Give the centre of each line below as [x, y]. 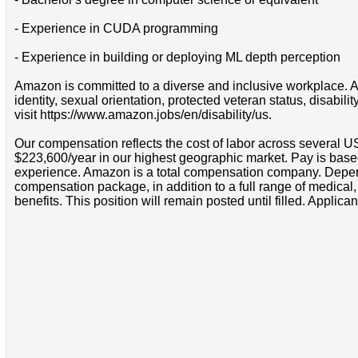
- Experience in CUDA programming [116, 29]
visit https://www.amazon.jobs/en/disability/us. [143, 115]
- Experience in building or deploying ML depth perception [177, 58]
